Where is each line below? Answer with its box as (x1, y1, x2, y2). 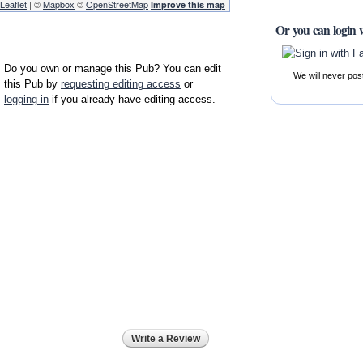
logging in (4, 93, 49, 106)
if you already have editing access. (49, 93, 216, 106)
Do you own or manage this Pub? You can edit (4, 62, 221, 75)
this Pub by (4, 78, 61, 91)
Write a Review (131, 332, 200, 344)
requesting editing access (61, 78, 181, 91)
